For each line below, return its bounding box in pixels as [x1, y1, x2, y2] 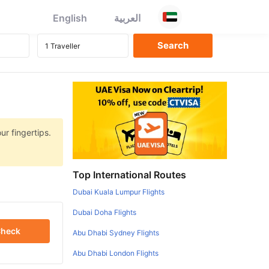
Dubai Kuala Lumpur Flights [73, 187, 165, 196]
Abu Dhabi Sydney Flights [73, 228, 160, 237]
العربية [114, 12, 141, 24]
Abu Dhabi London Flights [73, 248, 159, 258]
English [53, 12, 87, 24]
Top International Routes [73, 168, 187, 181]
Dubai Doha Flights [73, 207, 137, 217]
